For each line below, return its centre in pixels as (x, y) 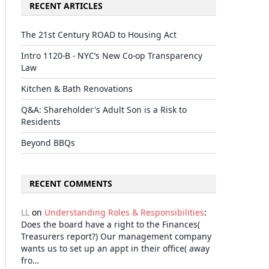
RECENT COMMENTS (71, 183)
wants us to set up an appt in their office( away (115, 248)
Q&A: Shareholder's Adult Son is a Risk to (104, 110)
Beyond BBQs (48, 143)
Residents (41, 122)
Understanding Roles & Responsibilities (124, 212)
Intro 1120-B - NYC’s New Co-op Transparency (112, 56)
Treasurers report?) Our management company (116, 236)
